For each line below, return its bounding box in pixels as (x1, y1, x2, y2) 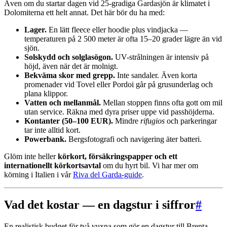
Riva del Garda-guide (73, 170, 142, 179)
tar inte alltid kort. (24, 125, 81, 134)
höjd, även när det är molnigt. (24, 61, 118, 70)
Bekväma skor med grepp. (24, 70, 115, 80)
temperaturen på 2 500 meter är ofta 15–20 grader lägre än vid (24, 34, 222, 43)
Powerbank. (24, 134, 66, 143)
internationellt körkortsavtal (4, 161, 101, 170)
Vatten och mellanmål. (24, 98, 101, 107)
